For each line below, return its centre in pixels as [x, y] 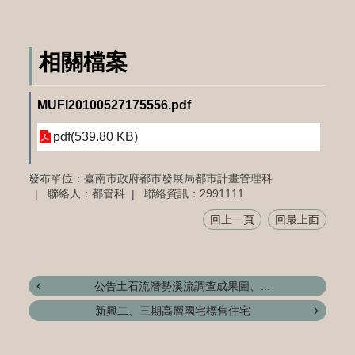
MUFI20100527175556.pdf [114, 105]
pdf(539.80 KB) [95, 137]
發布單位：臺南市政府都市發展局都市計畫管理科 [150, 178]
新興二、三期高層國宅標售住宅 [173, 311]
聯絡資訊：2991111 [194, 194]
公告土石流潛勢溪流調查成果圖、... [182, 286]
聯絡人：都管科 [86, 194]
